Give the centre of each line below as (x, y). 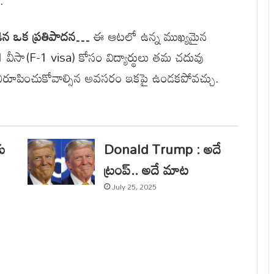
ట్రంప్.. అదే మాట (146, 170)
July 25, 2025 (134, 187)
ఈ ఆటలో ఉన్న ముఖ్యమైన (148, 36)
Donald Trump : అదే (162, 149)
